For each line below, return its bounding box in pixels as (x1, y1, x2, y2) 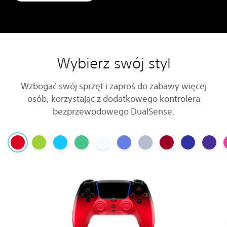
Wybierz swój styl (56, 54, 171, 72)
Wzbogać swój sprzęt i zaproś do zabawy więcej (20, 80, 207, 91)
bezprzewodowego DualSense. (52, 105, 175, 117)
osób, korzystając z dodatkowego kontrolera (27, 93, 200, 104)
